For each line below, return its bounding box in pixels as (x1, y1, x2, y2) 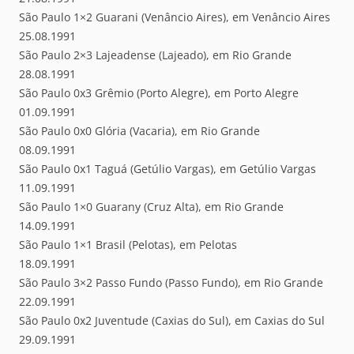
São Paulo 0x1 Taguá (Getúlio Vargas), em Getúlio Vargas (19, 161, 316, 177)
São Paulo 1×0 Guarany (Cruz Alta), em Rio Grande (19, 199, 284, 215)
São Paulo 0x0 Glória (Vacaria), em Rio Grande (19, 123, 260, 139)
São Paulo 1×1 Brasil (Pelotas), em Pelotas (19, 237, 237, 253)
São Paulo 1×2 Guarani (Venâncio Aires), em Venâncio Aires (19, 9, 330, 25)
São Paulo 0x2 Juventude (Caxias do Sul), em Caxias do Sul (19, 313, 325, 329)
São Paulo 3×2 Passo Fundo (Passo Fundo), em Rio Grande (19, 275, 323, 291)
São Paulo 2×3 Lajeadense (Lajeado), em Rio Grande (19, 47, 292, 63)
